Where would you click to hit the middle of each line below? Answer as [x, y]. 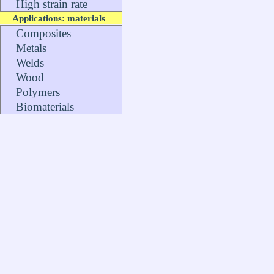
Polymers [38, 92]
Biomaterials [45, 107]
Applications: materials [59, 18]
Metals [31, 48]
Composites [43, 33]
